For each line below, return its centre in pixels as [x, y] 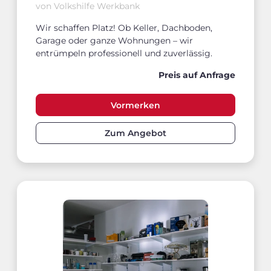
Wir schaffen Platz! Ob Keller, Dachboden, [124, 28]
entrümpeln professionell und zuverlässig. [124, 54]
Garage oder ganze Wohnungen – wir [114, 41]
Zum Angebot [135, 133]
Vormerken [135, 105]
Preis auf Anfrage [197, 75]
